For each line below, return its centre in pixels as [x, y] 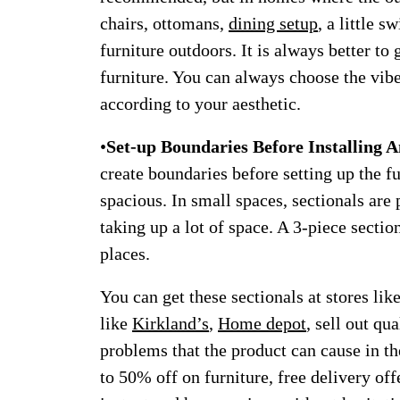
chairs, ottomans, [164, 23]
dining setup [273, 23]
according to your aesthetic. [200, 104]
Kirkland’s [171, 323]
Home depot [262, 323]
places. [125, 254]
